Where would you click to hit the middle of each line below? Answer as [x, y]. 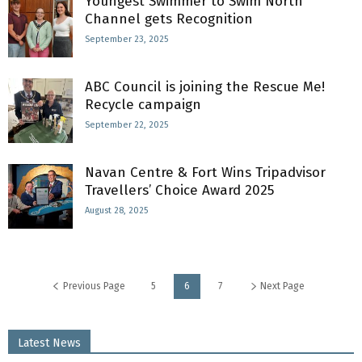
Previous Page [93, 286]
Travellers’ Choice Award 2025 [183, 190]
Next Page [281, 286]
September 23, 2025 [126, 39]
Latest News [49, 343]
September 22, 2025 [126, 125]
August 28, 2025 [116, 210]
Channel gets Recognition [169, 19]
